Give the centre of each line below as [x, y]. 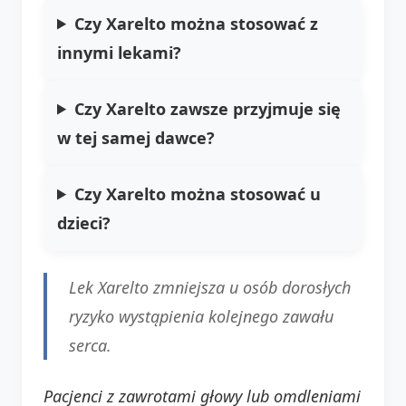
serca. [90, 345]
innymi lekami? [119, 52]
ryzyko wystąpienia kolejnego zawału [201, 316]
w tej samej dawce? [136, 137]
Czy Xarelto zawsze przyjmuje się [208, 108]
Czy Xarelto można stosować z [197, 23]
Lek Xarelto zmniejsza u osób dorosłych [210, 287]
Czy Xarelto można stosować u [198, 193]
